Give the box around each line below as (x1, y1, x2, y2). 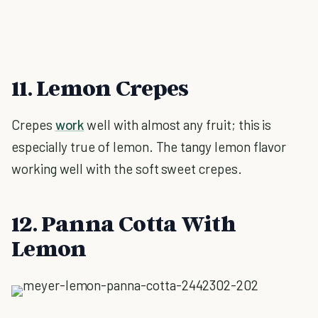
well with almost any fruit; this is (84, 116, 272, 133)
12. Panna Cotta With (11, 209, 236, 236)
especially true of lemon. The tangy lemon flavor (11, 138, 287, 155)
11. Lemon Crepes (11, 74, 189, 101)
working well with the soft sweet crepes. (11, 160, 242, 177)
